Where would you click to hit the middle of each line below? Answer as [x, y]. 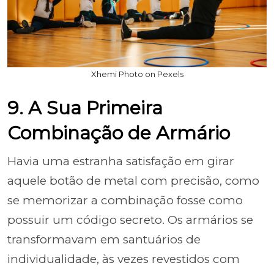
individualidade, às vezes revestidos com [124, 259]
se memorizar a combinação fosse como [125, 200]
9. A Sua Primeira [85, 108]
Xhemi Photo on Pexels [137, 74]
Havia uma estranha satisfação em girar [121, 161]
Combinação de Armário [119, 133]
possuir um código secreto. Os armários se [130, 220]
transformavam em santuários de [104, 239]
